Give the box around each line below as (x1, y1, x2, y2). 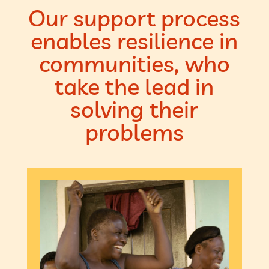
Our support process (28, 4, 241, 33)
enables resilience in (31, 26, 238, 56)
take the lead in (55, 72, 214, 101)
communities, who (38, 49, 230, 79)
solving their (70, 95, 199, 124)
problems (85, 118, 184, 147)
